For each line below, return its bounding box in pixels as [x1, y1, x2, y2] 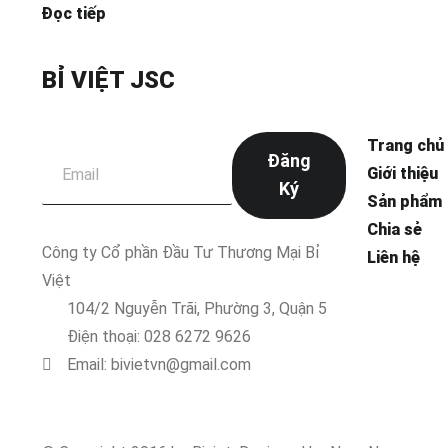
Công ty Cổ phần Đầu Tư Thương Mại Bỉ [42, 242, 320, 262]
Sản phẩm [367, 191, 442, 211]
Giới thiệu [367, 163, 438, 183]
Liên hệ [367, 247, 420, 267]
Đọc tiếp [42, 3, 106, 23]
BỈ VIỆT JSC [42, 65, 175, 94]
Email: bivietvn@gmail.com [67, 354, 251, 374]
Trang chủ [367, 135, 444, 155]
